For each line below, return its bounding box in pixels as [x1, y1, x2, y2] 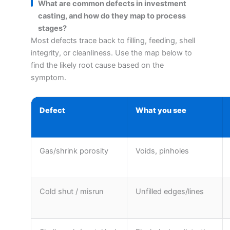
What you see [136, 106, 186, 116]
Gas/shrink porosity [40, 146, 108, 156]
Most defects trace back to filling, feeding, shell [31, 35, 195, 45]
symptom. [31, 72, 66, 82]
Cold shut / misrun [40, 187, 104, 197]
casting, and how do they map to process [38, 11, 186, 21]
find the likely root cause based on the [31, 60, 164, 70]
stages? [38, 23, 67, 33]
